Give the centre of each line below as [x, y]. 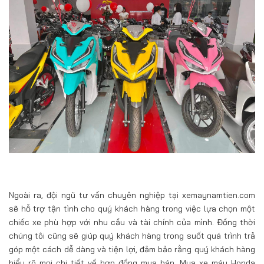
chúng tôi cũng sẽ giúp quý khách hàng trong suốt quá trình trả [132, 235]
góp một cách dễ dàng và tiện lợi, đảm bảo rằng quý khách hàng [132, 249]
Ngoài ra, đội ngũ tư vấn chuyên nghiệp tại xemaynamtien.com [132, 195]
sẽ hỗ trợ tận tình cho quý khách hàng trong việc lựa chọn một [132, 208]
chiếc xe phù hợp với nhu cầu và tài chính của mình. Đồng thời [132, 222]
